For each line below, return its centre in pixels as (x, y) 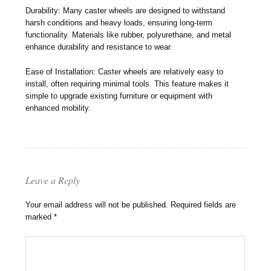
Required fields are (204, 205)
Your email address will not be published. (97, 205)
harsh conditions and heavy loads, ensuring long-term (119, 23)
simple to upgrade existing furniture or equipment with (119, 96)
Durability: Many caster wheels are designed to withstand (126, 11)
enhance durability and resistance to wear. (99, 47)
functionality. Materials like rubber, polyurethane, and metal (129, 35)
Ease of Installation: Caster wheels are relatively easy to (125, 72)
